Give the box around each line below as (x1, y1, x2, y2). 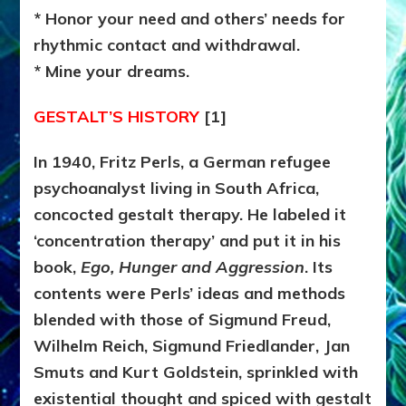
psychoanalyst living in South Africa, (34, 178, 320, 199)
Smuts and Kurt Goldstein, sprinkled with (34, 362, 359, 383)
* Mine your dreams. (34, 61, 190, 82)
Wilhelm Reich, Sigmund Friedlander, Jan (34, 335, 351, 357)
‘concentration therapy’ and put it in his (34, 230, 342, 252)
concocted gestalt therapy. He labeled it (34, 204, 347, 226)
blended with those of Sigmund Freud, (34, 309, 332, 331)
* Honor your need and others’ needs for (34, 8, 346, 30)
